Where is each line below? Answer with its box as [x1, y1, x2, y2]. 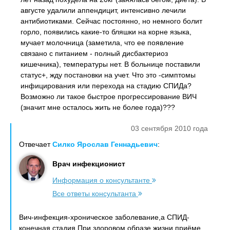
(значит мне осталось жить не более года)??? [21, 103, 175, 111]
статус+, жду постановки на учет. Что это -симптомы [21, 71, 196, 79]
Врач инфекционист [52, 160, 125, 168]
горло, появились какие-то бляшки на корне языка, [21, 28, 191, 36]
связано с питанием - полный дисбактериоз [21, 49, 168, 57]
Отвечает [19, 140, 52, 148]
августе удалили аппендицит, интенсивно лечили [21, 6, 186, 14]
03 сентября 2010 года [131, 124, 208, 132]
